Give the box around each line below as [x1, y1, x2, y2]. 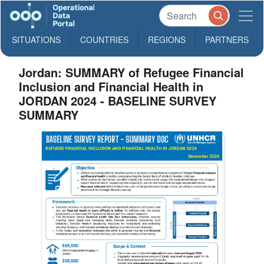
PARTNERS [205, 34, 249, 45]
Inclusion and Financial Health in [19, 78, 204, 95]
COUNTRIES [80, 34, 128, 45]
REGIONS [148, 34, 186, 45]
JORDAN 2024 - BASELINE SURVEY [19, 92, 217, 109]
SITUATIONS [12, 34, 61, 45]
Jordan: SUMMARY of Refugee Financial [19, 64, 245, 81]
